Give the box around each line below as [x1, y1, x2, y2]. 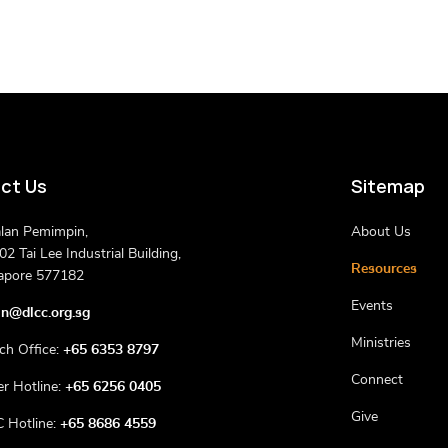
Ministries [350, 336, 411, 351]
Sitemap [350, 175, 425, 199]
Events [350, 299, 393, 314]
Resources [350, 262, 417, 277]
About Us [350, 225, 411, 240]
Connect [350, 373, 403, 388]
